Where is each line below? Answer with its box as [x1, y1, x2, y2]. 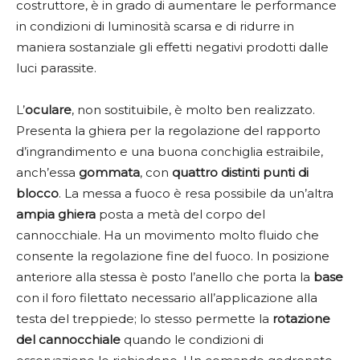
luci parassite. [16, 59, 96, 76]
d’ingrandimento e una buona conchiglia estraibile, [16, 143, 323, 159]
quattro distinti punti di [172, 164, 309, 180]
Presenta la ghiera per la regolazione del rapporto [16, 122, 321, 138]
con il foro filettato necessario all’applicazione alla [16, 289, 317, 305]
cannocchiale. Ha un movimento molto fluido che [16, 227, 319, 243]
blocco [16, 185, 59, 201]
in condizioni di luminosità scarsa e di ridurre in [16, 18, 294, 34]
